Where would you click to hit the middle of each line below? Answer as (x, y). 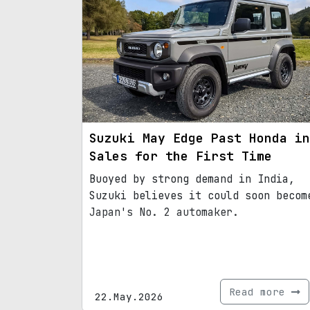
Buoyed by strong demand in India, (192, 179)
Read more (260, 291)
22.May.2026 (129, 296)
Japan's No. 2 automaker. (164, 212)
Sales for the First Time (181, 156)
